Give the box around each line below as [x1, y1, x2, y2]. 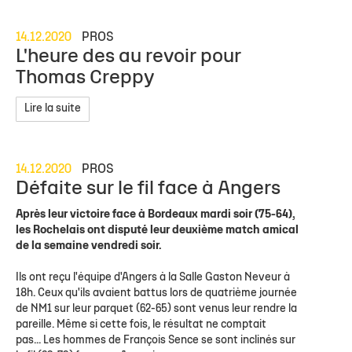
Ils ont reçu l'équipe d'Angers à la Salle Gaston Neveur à [16, 272, 290, 283]
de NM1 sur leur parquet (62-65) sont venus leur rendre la [16, 303, 297, 314]
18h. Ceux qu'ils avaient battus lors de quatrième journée [16, 288, 297, 299]
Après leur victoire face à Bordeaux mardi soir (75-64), [16, 209, 295, 220]
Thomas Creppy [16, 68, 155, 87]
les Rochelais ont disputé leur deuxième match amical [16, 225, 299, 236]
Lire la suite [24, 103, 81, 114]
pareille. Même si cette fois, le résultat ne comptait [16, 319, 266, 330]
